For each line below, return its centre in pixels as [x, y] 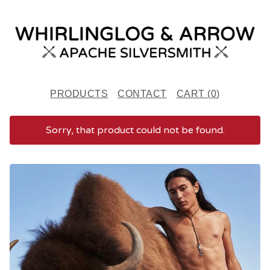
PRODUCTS [79, 93]
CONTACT [142, 93]
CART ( [193, 93]
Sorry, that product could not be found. [135, 130]
